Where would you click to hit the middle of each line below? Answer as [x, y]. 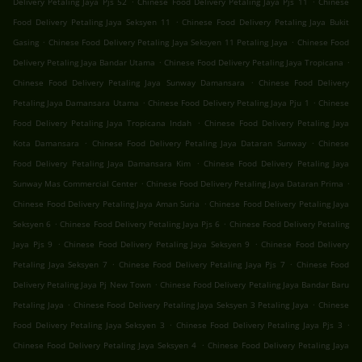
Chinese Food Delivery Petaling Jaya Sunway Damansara [129, 83]
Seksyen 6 [32, 224]
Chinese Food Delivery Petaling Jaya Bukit [265, 22]
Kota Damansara [46, 143]
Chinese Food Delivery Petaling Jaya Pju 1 [229, 103]
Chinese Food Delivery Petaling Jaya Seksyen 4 [105, 345]
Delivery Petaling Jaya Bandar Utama [84, 63]
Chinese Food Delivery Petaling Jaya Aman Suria [106, 204]
